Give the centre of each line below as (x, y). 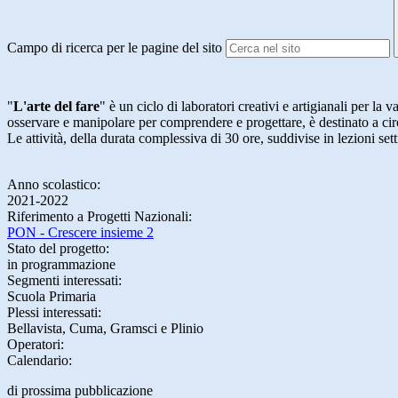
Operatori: (37, 345)
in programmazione (61, 265)
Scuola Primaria (52, 297)
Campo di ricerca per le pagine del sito (115, 48)
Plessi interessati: (56, 313)
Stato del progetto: (60, 249)
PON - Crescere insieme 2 (80, 233)
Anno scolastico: (56, 185)
